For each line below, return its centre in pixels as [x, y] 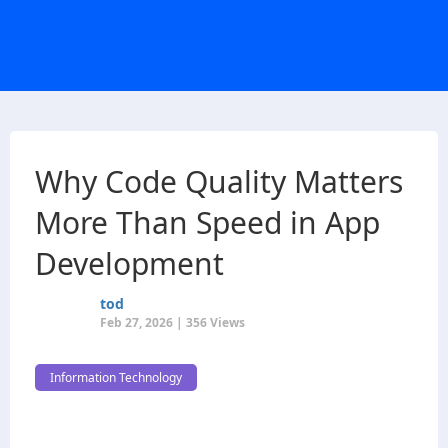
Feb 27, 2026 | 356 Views [172, 322]
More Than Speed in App [207, 222]
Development [129, 263]
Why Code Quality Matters [219, 181]
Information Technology [116, 377]
